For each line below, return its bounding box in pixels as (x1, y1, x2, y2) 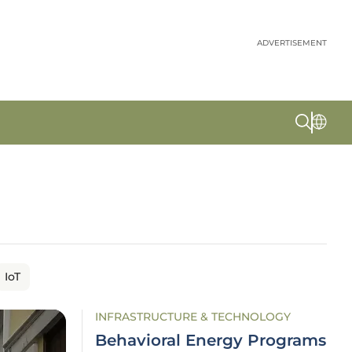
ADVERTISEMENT (257, 38, 327, 48)
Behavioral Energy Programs (95, 331, 326, 350)
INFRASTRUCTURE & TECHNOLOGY (95, 310, 291, 324)
